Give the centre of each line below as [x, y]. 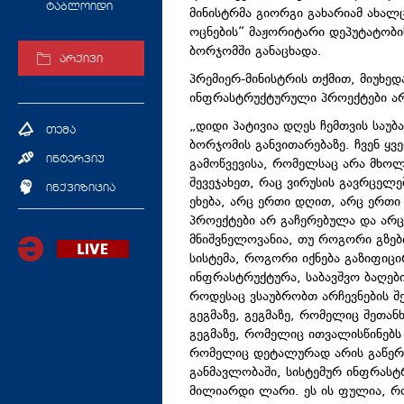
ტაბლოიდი [79, 8]
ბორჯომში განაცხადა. [256, 52]
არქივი [81, 60]
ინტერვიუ [75, 160]
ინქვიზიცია [81, 188]
